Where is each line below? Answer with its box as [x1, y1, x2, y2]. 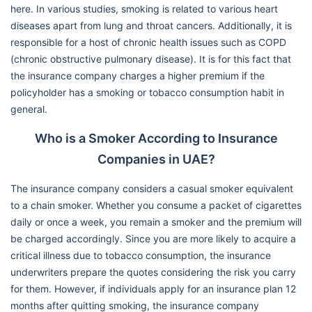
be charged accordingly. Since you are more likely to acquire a [10, 232, 296, 244]
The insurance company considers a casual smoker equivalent [10, 182, 293, 194]
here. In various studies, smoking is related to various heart [10, 2, 278, 15]
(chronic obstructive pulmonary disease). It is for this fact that [10, 52, 291, 65]
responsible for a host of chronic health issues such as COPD [10, 36, 286, 48]
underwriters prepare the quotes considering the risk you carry [10, 265, 296, 278]
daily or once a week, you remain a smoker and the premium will [10, 215, 302, 228]
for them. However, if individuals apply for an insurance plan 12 [10, 282, 296, 295]
